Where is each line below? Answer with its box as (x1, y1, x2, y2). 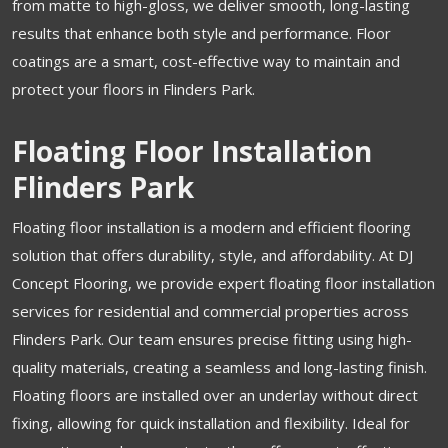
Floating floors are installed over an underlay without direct (12, 384, 418, 405)
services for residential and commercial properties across (12, 300, 409, 321)
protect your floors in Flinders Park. (12, 78, 255, 99)
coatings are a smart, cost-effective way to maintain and (12, 50, 400, 71)
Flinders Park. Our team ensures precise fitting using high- (12, 328, 412, 349)
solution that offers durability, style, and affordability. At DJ (12, 244, 413, 265)
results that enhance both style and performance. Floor (12, 22, 391, 43)
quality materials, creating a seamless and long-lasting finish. (12, 356, 427, 377)
